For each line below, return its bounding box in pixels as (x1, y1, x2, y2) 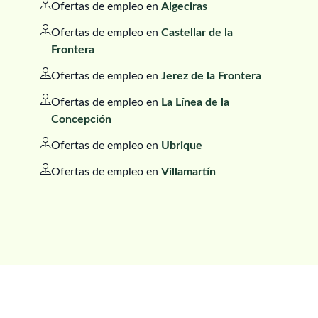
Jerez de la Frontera (161, 70, 261, 82)
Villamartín (161, 165, 216, 177)
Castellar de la (161, 26, 233, 38)
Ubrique (161, 139, 202, 151)
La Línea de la (161, 96, 229, 108)
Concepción (51, 113, 111, 125)
